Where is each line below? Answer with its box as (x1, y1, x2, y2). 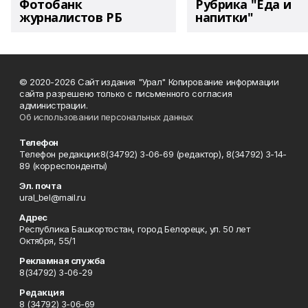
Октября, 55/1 (19, 235, 76, 246)
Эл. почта (19, 180, 62, 191)
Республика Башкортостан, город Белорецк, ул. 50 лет (19, 223, 250, 234)
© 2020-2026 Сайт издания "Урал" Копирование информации (19, 76, 279, 87)
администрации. (19, 100, 88, 111)
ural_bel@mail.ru (19, 192, 86, 203)
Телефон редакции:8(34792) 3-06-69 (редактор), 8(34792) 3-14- (19, 148, 287, 159)
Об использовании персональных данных (19, 111, 193, 122)
